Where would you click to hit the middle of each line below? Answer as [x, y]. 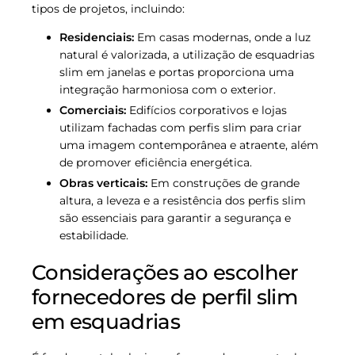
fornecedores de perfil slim [165, 298]
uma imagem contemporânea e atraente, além [189, 145]
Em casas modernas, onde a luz [222, 37]
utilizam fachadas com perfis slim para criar [181, 127]
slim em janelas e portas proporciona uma [177, 72]
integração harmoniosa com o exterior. [168, 89]
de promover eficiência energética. [156, 162]
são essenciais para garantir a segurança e [175, 218]
